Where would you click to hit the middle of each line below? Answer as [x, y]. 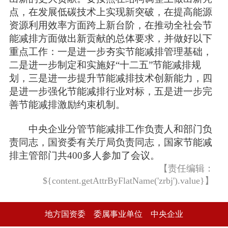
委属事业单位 [118, 214]
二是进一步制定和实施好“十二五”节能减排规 [105, 65]
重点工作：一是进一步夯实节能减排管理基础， [110, 52]
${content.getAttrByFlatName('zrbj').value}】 [129, 181]
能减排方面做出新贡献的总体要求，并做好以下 [110, 39]
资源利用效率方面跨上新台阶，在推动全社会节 [110, 25]
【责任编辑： [187, 169]
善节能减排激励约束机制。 [67, 105]
